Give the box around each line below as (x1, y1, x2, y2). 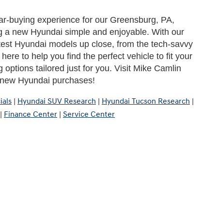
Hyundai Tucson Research (102, 96, 190, 106)
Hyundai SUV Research (17, 96, 96, 106)
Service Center (63, 109, 115, 119)
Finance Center (4, 109, 57, 119)
